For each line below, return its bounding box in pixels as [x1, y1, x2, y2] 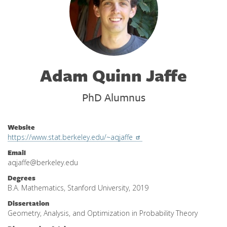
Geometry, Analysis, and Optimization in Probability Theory [8, 208, 198, 218]
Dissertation [8, 198, 49, 208]
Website [8, 122, 35, 132]
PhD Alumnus [82, 89, 145, 105]
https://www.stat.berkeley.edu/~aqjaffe [8, 132, 133, 142]
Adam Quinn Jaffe [40, 63, 187, 87]
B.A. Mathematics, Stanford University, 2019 [8, 183, 148, 193]
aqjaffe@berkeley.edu [8, 158, 78, 167]
